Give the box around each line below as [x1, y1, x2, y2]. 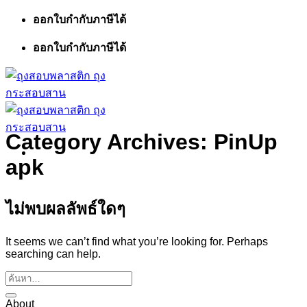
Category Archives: [5, 130, 214, 155]
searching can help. [5, 247, 101, 260]
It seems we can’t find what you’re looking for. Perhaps [5, 235, 268, 247]
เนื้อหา [5, 64, 36, 76]
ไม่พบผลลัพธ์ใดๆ [5, 199, 125, 218]
